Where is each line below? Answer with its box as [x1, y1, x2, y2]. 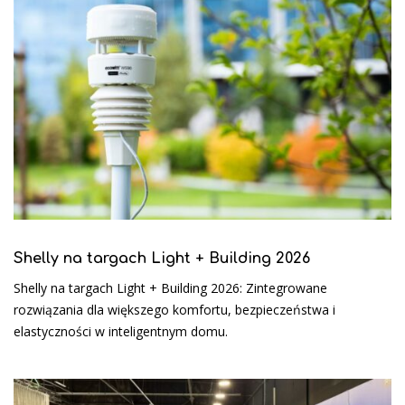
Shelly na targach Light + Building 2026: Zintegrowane [14, 279, 327, 297]
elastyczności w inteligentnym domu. [14, 323, 228, 341]
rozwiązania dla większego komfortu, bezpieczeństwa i [14, 301, 335, 319]
